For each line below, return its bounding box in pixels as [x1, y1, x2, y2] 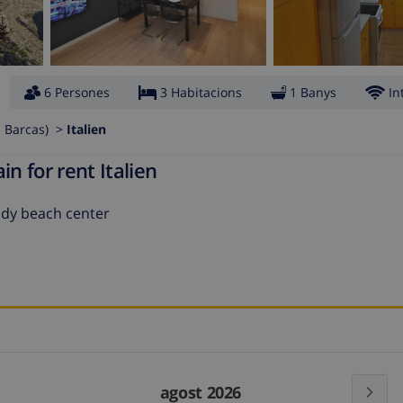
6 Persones [44, 84, 110, 102]
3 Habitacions [160, 84, 242, 102]
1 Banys [290, 84, 336, 102]
